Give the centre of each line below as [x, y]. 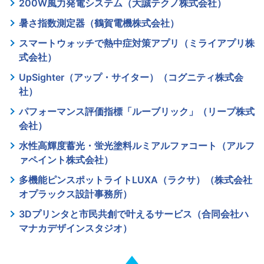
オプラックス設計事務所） [75, 194]
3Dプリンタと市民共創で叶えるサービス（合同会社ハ [134, 214]
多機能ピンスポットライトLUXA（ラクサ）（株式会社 [136, 180]
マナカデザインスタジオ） [75, 228]
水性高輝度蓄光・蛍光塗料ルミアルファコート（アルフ [137, 146]
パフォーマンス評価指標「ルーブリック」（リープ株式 [137, 112]
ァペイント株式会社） [66, 160]
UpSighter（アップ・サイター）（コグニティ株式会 [131, 77]
